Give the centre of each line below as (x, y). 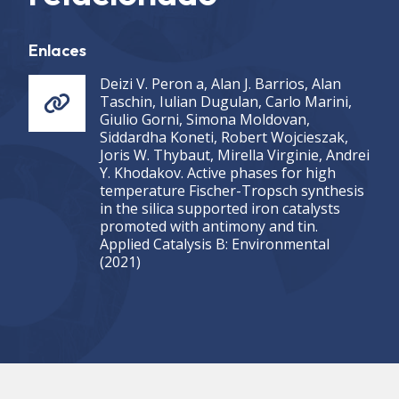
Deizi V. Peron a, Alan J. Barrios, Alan (220, 84)
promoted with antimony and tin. (209, 227)
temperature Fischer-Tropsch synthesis (232, 191)
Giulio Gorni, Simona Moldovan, (205, 120)
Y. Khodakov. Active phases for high (218, 173)
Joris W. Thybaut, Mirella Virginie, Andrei (235, 155)
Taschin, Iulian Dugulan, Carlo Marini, (226, 102)
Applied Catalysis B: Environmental (215, 244)
